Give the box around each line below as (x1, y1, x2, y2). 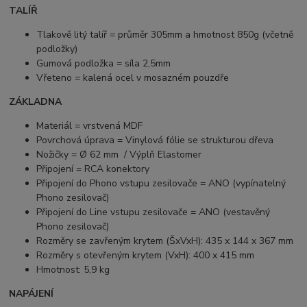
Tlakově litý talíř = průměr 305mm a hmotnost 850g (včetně (36, 28, 294, 42)
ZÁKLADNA (9, 95, 62, 109)
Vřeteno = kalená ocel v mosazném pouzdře (36, 71, 230, 85)
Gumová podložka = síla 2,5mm (36, 57, 171, 71)
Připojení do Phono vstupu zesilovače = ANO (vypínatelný (36, 177, 286, 191)
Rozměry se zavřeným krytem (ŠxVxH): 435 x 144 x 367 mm (36, 234, 294, 248)
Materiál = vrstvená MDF (36, 119, 143, 133)
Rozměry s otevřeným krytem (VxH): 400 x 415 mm (36, 249, 255, 262)
